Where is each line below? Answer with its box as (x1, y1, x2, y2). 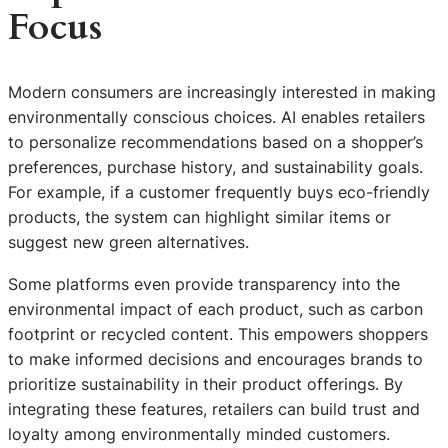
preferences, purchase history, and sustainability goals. (8, 157, 423, 178)
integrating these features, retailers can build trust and (8, 398, 420, 419)
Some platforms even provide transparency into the (8, 273, 400, 294)
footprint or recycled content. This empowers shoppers (8, 323, 428, 344)
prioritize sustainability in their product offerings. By (8, 373, 403, 394)
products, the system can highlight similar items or (8, 207, 391, 228)
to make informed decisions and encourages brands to (8, 348, 423, 369)
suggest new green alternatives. (8, 232, 249, 253)
